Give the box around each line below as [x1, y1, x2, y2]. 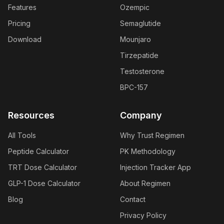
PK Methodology [120, 147, 175, 156]
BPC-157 [120, 83, 148, 92]
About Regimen [120, 179, 170, 188]
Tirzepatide [120, 51, 158, 60]
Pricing [8, 19, 30, 28]
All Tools [8, 131, 36, 140]
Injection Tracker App [120, 163, 191, 172]
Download [8, 35, 41, 44]
